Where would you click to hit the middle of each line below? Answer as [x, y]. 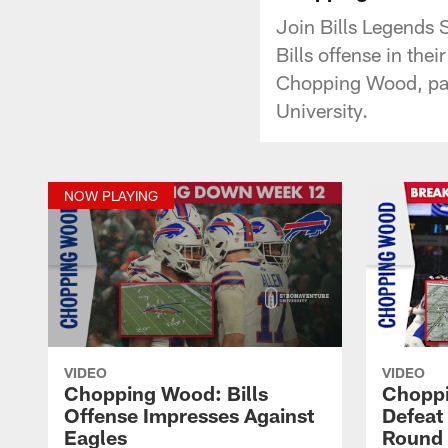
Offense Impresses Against [189, 414]
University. [322, 109]
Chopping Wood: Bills [166, 392]
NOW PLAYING [111, 195]
